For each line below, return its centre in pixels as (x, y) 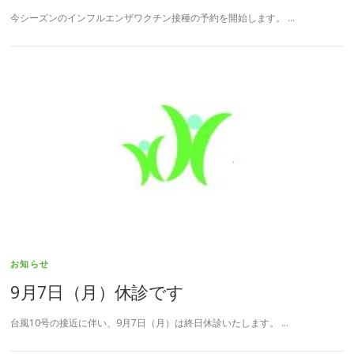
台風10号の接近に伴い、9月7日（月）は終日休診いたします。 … (150, 323)
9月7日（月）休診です (97, 291)
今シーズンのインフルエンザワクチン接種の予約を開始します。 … (153, 18)
